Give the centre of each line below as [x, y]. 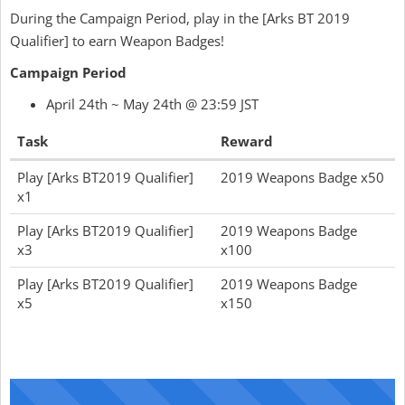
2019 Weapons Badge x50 [302, 178]
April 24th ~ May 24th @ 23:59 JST [152, 104]
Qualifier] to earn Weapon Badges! [117, 41]
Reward [247, 141]
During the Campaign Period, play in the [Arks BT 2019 [180, 19]
